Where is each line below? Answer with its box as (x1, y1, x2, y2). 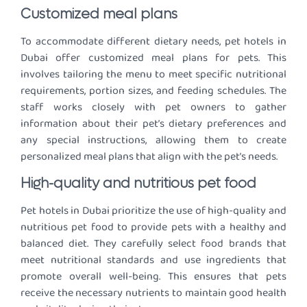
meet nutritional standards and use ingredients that (21, 251, 286, 269)
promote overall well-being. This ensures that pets (21, 267, 286, 285)
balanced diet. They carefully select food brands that (21, 234, 286, 252)
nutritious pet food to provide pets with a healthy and (21, 218, 286, 236)
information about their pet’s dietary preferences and (21, 115, 286, 133)
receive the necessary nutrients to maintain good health (21, 284, 286, 302)
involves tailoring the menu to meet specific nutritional (21, 66, 286, 84)
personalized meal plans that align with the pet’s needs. (21, 148, 278, 166)
